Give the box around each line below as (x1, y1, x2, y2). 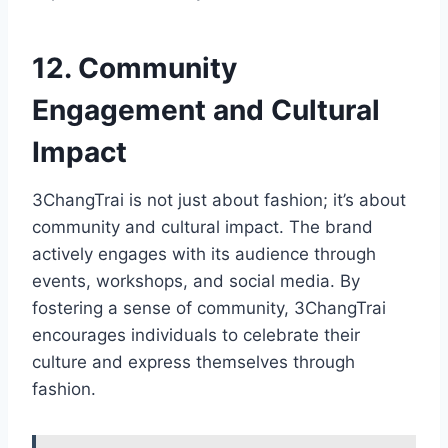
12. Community (32, 51, 237, 86)
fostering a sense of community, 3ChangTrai (32, 298, 386, 319)
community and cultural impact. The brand (32, 217, 373, 238)
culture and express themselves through (32, 352, 355, 373)
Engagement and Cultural (32, 93, 380, 128)
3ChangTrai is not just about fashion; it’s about (32, 190, 406, 211)
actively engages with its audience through (32, 244, 376, 265)
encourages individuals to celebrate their (32, 325, 360, 346)
